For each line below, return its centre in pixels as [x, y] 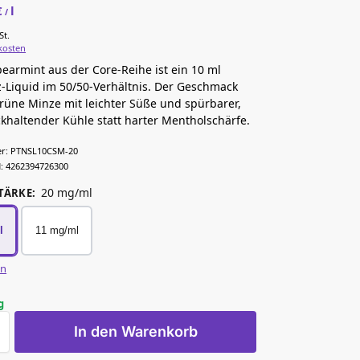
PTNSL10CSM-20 [45, 150]
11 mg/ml [57, 231]
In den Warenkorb [135, 332]
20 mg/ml [66, 192]
